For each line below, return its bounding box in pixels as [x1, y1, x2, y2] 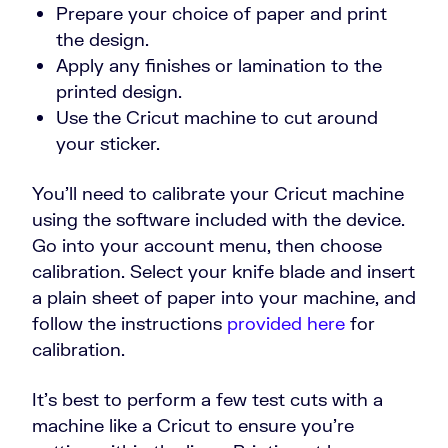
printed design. [56, 80, 182, 103]
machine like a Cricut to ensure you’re [32, 414, 354, 437]
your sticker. [56, 132, 160, 155]
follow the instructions [32, 312, 227, 335]
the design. [56, 28, 149, 51]
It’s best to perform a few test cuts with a [32, 388, 383, 411]
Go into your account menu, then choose [32, 234, 382, 257]
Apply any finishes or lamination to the [56, 54, 382, 77]
